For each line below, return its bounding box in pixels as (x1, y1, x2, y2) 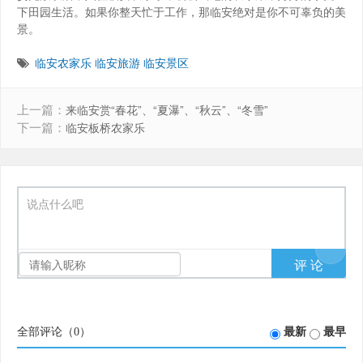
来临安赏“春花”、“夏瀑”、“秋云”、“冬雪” (66, 102, 268, 118)
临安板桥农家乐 (66, 120, 145, 136)
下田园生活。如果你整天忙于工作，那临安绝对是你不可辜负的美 (17, 3, 346, 20)
